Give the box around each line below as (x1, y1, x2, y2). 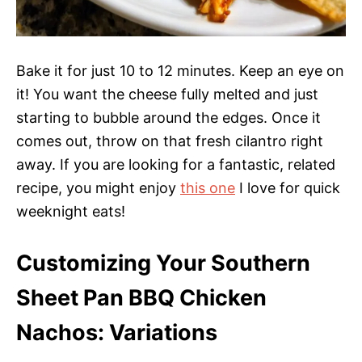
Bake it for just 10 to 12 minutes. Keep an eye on (16, 61, 344, 79)
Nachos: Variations (16, 318, 217, 346)
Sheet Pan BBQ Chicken (16, 284, 267, 311)
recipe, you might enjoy (16, 179, 180, 196)
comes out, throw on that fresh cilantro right (16, 132, 323, 149)
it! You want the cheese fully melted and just (16, 85, 318, 103)
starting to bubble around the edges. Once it (16, 108, 321, 126)
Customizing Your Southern (16, 249, 310, 276)
